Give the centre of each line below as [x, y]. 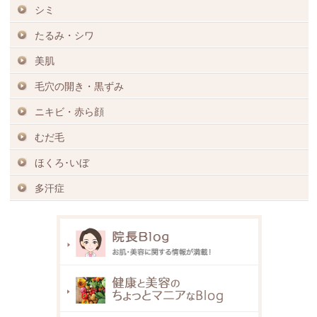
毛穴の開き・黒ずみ [80, 87]
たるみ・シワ [65, 36]
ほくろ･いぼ [62, 163]
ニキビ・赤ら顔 [70, 112]
